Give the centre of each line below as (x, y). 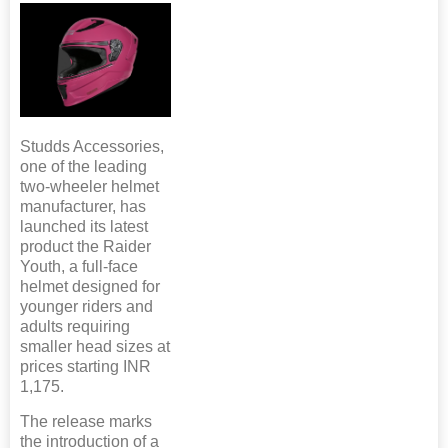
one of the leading (83, 166)
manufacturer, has (83, 206)
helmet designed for (90, 286)
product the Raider (85, 246)
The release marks (86, 421)
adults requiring (75, 326)
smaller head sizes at (95, 346)
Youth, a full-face (79, 266)
